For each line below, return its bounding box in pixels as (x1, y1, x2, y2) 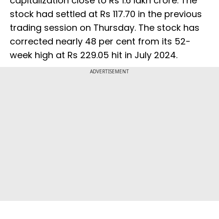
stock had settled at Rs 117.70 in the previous (10, 8, 202, 21)
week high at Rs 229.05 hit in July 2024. (10, 49, 177, 62)
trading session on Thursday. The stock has (10, 22, 199, 34)
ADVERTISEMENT (90, 68, 129, 75)
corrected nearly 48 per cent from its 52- (10, 35, 191, 48)
